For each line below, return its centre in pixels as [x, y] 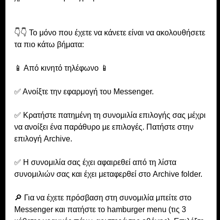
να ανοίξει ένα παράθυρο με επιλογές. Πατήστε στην [105, 127]
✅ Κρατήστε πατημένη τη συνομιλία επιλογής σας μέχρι [111, 115]
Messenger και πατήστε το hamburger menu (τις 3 [101, 210]
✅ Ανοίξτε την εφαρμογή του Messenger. [84, 92]
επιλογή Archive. [43, 139]
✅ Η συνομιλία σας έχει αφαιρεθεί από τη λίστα [96, 163]
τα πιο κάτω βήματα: [49, 45]
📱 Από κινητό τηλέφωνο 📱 [61, 68]
